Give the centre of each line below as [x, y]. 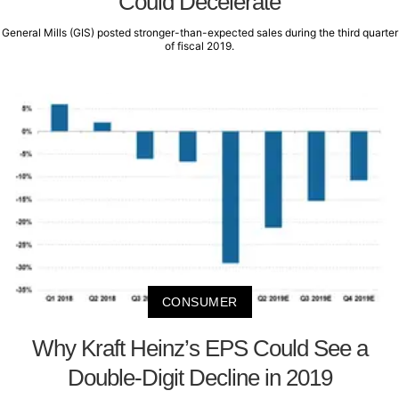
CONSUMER [199, 301]
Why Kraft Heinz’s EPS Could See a [199, 348]
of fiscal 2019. [199, 46]
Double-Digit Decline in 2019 [199, 377]
